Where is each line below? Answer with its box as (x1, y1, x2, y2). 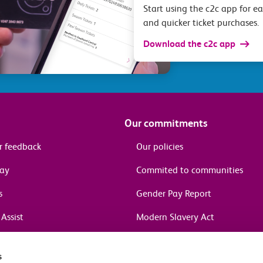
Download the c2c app (143, 38, 236, 50)
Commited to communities (136, 164, 243, 176)
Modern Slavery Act (136, 211, 214, 223)
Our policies (136, 141, 183, 153)
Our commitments (124, 117, 207, 130)
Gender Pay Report (136, 188, 211, 200)
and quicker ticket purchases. (143, 17, 259, 29)
